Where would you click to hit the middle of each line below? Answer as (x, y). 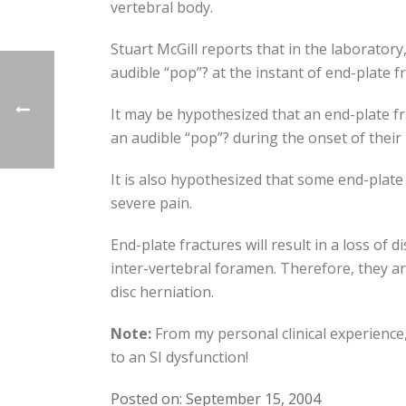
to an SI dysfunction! (179, 357)
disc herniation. (162, 292)
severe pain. (151, 203)
